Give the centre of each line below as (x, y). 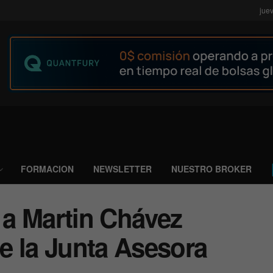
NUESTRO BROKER (211, 169)
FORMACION (47, 169)
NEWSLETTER (122, 169)
